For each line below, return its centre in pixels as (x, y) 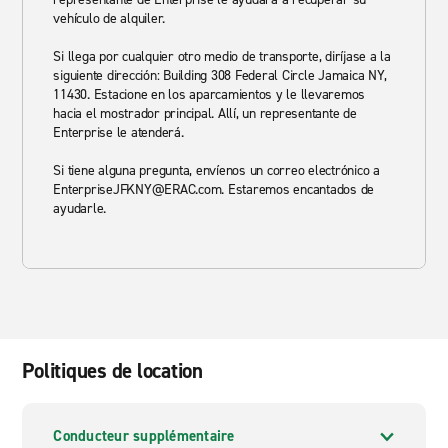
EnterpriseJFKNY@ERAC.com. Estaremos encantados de (214, 189)
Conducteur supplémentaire (144, 436)
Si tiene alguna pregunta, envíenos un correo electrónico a (216, 170)
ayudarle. (80, 208)
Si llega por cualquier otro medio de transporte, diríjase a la (222, 56)
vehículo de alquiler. (109, 18)
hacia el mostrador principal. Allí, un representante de (205, 113)
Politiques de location (112, 371)
